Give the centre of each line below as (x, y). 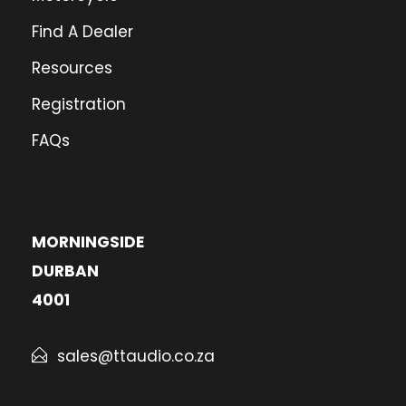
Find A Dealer (82, 31)
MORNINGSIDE (88, 242)
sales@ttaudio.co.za (136, 356)
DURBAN (65, 271)
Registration (79, 104)
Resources (72, 68)
